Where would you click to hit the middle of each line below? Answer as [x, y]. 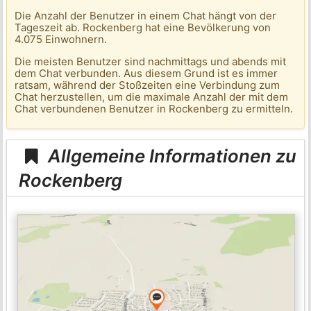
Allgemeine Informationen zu [170, 155]
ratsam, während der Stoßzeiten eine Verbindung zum [148, 85]
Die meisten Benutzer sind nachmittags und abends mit [151, 62]
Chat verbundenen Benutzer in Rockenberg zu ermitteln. [154, 109]
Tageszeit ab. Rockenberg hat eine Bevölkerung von [143, 28]
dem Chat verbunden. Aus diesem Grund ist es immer [146, 74]
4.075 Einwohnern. [61, 40]
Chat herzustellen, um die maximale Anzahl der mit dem [152, 97]
